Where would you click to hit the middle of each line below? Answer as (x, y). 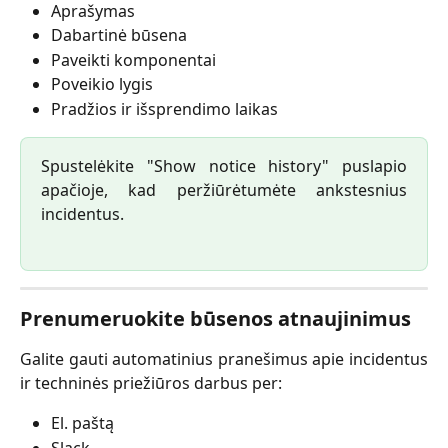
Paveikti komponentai (133, 59)
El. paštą (82, 423)
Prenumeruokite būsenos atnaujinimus (215, 319)
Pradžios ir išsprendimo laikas (164, 108)
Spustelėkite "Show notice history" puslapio (224, 166)
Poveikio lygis (102, 84)
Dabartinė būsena (119, 35)
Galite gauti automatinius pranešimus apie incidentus (224, 359)
